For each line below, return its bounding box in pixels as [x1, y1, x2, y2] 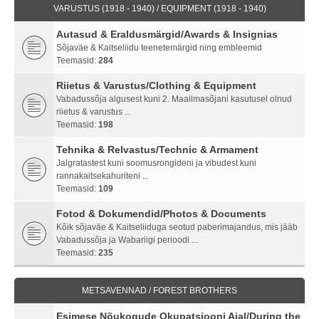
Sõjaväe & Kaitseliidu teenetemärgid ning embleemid [56, 43, 262, 53]
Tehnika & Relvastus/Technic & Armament [56, 144, 258, 156]
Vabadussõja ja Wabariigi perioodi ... [56, 235, 198, 246]
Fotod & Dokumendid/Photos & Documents [56, 208, 266, 220]
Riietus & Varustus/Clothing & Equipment [56, 80, 256, 92]
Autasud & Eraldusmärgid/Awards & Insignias [56, 28, 278, 41]
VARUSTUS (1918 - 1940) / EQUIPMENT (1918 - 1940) [53, 4, 266, 14]
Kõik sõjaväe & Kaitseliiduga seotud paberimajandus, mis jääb [56, 222, 298, 233]
